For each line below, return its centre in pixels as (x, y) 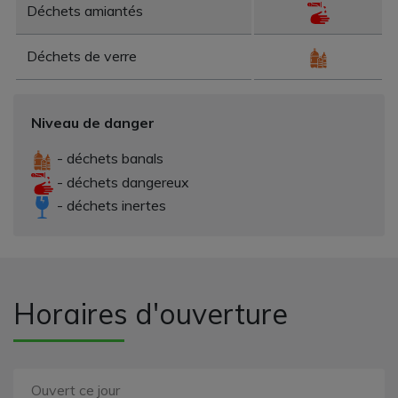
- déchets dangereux (121, 182)
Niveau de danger (93, 123)
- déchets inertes (110, 206)
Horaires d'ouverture (151, 313)
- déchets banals (108, 159)
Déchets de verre (82, 56)
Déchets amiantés (85, 11)
